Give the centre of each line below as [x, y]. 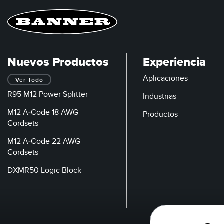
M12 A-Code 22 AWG [44, 141]
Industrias [160, 96]
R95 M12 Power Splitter [48, 94]
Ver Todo [29, 80]
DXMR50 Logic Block [44, 170]
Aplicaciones [165, 78]
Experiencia [174, 62]
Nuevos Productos [58, 62]
